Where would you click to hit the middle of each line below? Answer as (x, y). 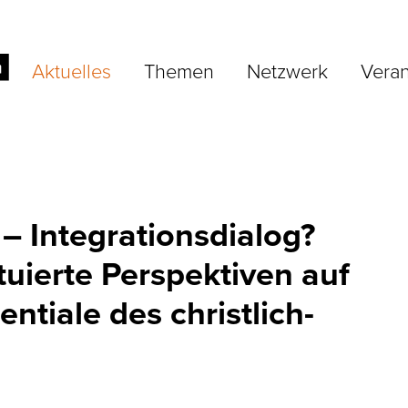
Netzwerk (287, 70)
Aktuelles (71, 70)
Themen (178, 70)
